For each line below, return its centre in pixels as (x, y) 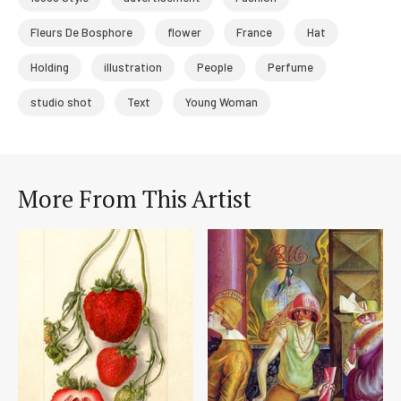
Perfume (290, 67)
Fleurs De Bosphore (81, 32)
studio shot (61, 102)
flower (184, 32)
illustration (133, 67)
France (254, 32)
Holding (50, 67)
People (215, 67)
